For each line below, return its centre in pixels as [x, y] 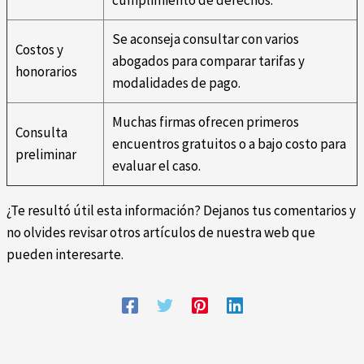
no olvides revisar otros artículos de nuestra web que [161, 233]
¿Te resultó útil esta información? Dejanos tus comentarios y [181, 211]
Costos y [39, 50]
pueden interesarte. [65, 255]
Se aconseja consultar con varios [206, 39]
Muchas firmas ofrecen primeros [206, 122]
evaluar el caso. [156, 166]
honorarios [46, 72]
